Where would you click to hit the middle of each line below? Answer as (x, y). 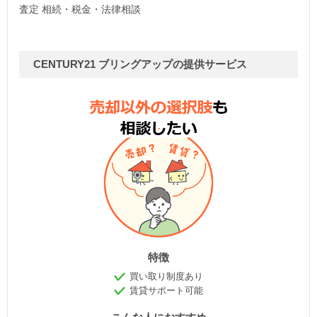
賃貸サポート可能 (166, 290)
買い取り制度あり (166, 276)
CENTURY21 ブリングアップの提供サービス (140, 64)
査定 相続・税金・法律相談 (80, 9)
